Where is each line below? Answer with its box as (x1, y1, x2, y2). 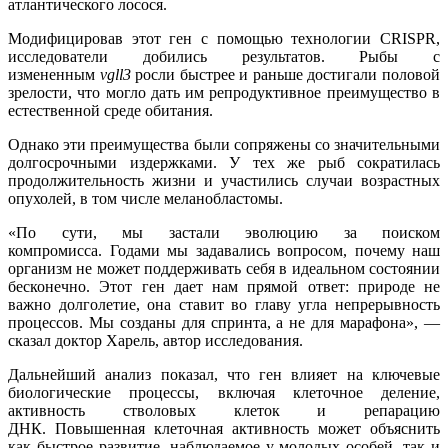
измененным (8, 66, 100, 84)
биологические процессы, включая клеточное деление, (8, 384, 440, 402)
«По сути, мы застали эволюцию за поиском (8, 224, 440, 242)
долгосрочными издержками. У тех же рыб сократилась (8, 154, 440, 172)
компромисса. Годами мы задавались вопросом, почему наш (8, 242, 440, 260)
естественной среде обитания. (8, 102, 213, 120)
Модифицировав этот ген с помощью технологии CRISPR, (8, 30, 440, 48)
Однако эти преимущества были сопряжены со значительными (8, 136, 440, 154)
